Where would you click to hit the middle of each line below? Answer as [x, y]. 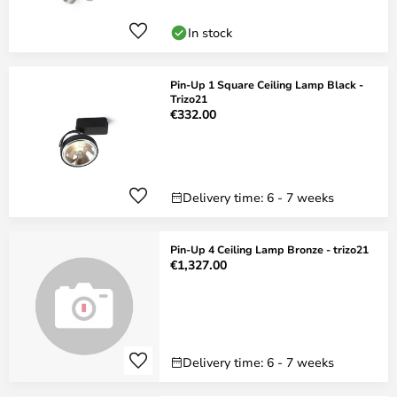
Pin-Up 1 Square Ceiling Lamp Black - [267, 84]
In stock [210, 32]
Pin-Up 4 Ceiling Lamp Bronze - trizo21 [269, 249]
